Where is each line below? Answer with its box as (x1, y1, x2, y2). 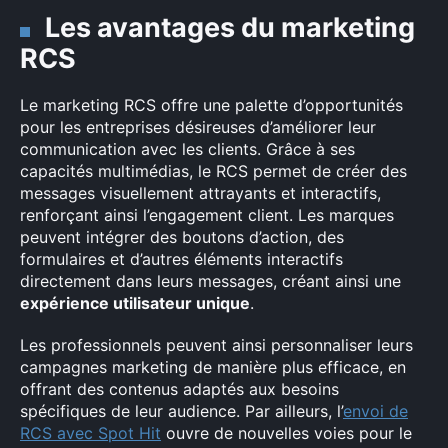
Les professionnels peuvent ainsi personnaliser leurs (20, 335, 413, 355)
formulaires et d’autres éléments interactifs (20, 249, 343, 269)
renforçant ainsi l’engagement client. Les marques (20, 205, 394, 225)
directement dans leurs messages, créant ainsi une (20, 271, 401, 291)
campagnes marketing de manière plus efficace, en (20, 357, 406, 377)
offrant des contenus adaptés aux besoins (20, 379, 339, 399)
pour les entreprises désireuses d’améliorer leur (20, 117, 376, 137)
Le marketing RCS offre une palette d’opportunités (20, 95, 403, 115)
